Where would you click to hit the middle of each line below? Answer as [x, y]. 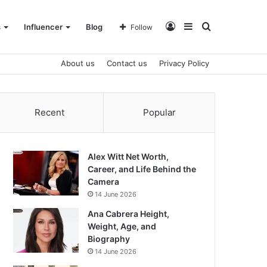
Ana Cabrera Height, [129, 214]
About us [78, 63]
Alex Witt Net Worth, [128, 156]
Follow [142, 27]
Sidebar [209, 26]
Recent [49, 112]
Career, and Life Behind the [142, 169]
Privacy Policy [184, 63]
